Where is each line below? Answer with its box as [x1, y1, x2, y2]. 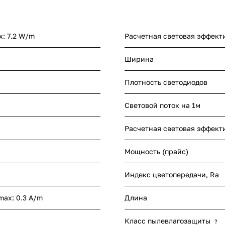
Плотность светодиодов [125, 78, 207, 87]
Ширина [125, 55, 154, 64]
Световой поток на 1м [125, 101, 200, 110]
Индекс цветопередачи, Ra [125, 170, 219, 179]
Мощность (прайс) [125, 147, 188, 156]
